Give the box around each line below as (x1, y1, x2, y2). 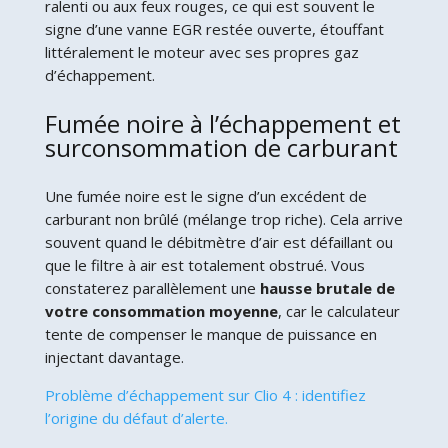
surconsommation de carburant (44, 130, 398, 164)
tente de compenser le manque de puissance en (44, 323, 377, 344)
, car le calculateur (277, 300, 400, 321)
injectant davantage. (44, 346, 184, 367)
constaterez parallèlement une (44, 277, 260, 298)
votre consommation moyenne (44, 300, 278, 321)
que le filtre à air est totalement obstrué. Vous (44, 254, 365, 275)
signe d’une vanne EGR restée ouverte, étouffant (44, 18, 384, 39)
